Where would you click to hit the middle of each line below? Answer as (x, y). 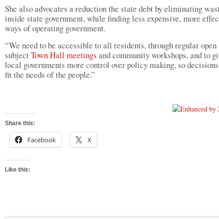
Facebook (42, 140)
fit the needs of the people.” (50, 75)
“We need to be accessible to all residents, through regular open (111, 45)
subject (18, 55)
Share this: (20, 123)
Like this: (18, 170)
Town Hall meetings (64, 55)
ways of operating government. (55, 28)
